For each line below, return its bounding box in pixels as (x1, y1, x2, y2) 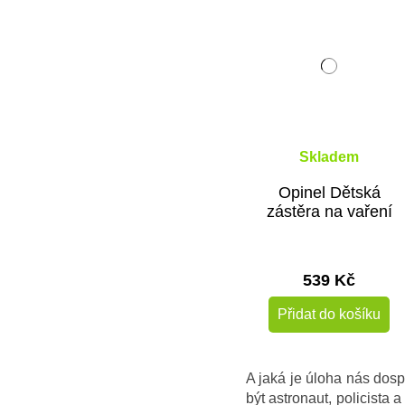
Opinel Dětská (278, 183, 381, 202)
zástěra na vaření (266, 202, 392, 221)
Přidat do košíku (278, 306, 381, 322)
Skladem (299, 148, 360, 165)
